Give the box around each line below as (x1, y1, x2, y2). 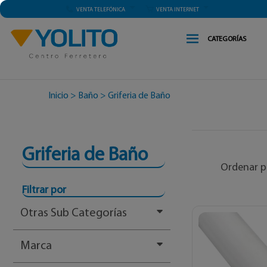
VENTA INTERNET (156, 7, 199, 14)
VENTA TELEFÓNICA (76, 7, 125, 14)
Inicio (48, 91, 69, 101)
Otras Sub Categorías (20, 207, 127, 220)
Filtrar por (22, 184, 66, 196)
